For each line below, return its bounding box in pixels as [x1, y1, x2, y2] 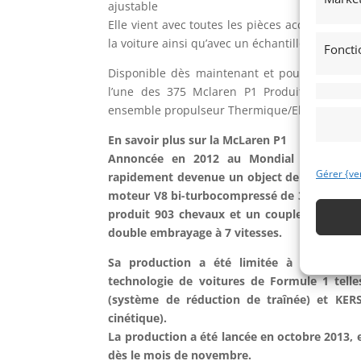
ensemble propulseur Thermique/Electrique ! [108, 102, 354, 118]
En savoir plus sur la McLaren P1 [108, 131, 288, 147]
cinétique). [108, 309, 168, 326]
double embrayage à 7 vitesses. [108, 224, 283, 240]
